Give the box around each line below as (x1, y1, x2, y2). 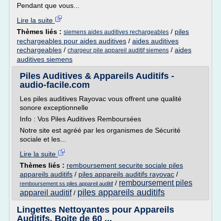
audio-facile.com (20, 80, 90, 90)
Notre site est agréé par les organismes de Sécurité (20, 126, 181, 134)
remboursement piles (119, 179, 192, 187)
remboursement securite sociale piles (67, 161, 183, 169)
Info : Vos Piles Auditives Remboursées (20, 115, 141, 123)
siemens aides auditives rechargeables (64, 29, 169, 36)
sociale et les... (20, 135, 66, 143)
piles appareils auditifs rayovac (78, 170, 174, 178)
